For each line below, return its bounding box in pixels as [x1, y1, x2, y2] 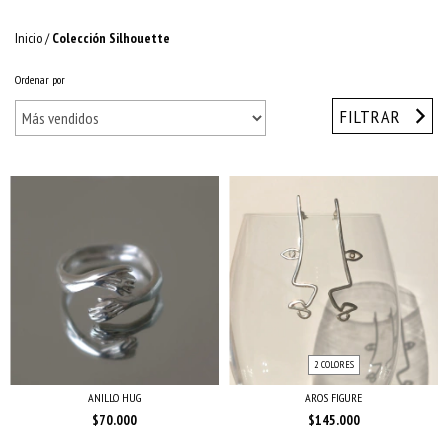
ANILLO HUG [88, 389, 141, 405]
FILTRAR [340, 104, 402, 128]
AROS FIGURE [305, 389, 362, 405]
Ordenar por [15, 71, 65, 87]
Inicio [15, 28, 42, 47]
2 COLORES [313, 357, 354, 371]
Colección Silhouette [52, 28, 170, 47]
